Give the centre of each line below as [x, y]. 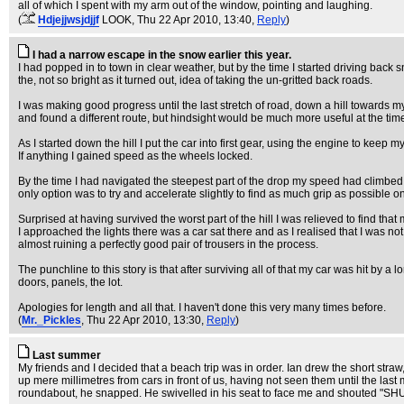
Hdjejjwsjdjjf [69, 20]
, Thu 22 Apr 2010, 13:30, [144, 320]
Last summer [67, 355]
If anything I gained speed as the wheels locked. [135, 156]
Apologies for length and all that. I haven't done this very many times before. [202, 308]
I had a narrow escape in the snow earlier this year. [162, 55]
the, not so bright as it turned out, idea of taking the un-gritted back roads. [195, 80]
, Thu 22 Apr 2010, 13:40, [194, 20]
